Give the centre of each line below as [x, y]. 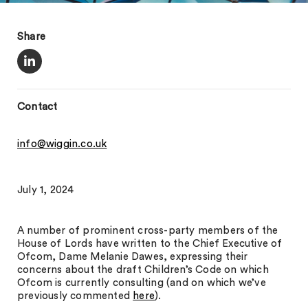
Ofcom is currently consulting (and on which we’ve [142, 283]
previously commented [75, 296]
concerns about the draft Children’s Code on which [143, 270]
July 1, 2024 [46, 190]
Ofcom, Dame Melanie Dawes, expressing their [133, 257]
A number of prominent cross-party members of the [148, 231]
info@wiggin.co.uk [62, 144]
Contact [37, 107]
